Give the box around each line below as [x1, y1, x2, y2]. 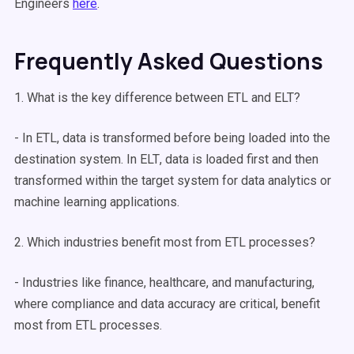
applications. [107, 194, 179, 209]
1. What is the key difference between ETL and [14, 90, 274, 105]
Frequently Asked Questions [14, 46, 323, 76]
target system [141, 173, 219, 188]
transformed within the [14, 173, 141, 188]
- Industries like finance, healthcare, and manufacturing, [14, 275, 314, 290]
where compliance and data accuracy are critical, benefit [14, 296, 320, 311]
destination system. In [14, 152, 140, 167]
